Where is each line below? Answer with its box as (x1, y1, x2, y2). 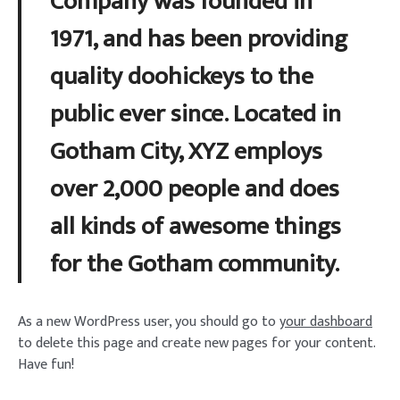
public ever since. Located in (50, 92, 341, 135)
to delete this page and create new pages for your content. (18, 330, 375, 355)
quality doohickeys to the (50, 54, 313, 97)
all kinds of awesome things (50, 204, 341, 247)
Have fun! (18, 352, 74, 377)
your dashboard (279, 309, 372, 334)
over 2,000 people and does (50, 167, 339, 210)
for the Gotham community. (50, 242, 339, 285)
